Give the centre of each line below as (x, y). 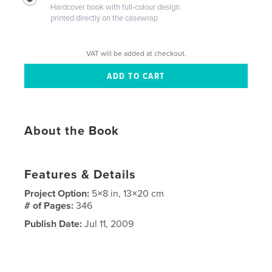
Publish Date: (53, 224)
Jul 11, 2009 (108, 224)
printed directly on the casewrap (104, 18)
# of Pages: (50, 206)
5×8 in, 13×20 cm (128, 193)
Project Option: (58, 193)
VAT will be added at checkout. (136, 53)
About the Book (72, 131)
